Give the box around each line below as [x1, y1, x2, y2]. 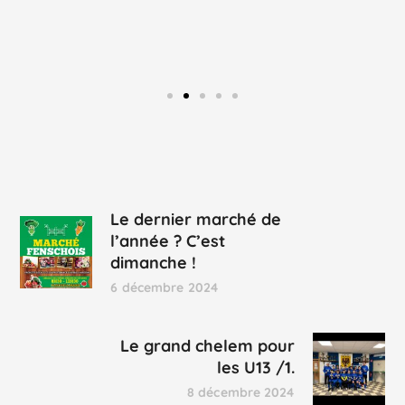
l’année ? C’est [110, 230, 226, 251]
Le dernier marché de [110, 208, 282, 230]
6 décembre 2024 [110, 278, 218, 296]
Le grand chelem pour [119, 335, 295, 357]
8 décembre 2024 [187, 384, 295, 401]
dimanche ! [110, 251, 197, 273]
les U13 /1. [216, 357, 295, 379]
